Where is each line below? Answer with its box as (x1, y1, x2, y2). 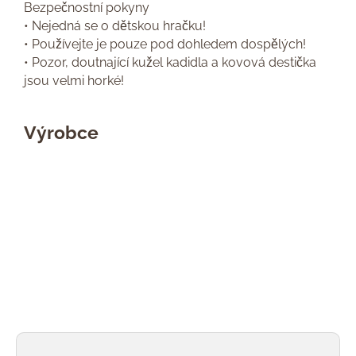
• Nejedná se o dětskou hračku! (24, 18, 206, 33)
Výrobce (24, 122, 99, 143)
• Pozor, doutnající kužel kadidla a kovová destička (24, 55, 316, 70)
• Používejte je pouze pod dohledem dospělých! (24, 37, 306, 52)
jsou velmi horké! (24, 73, 124, 88)
